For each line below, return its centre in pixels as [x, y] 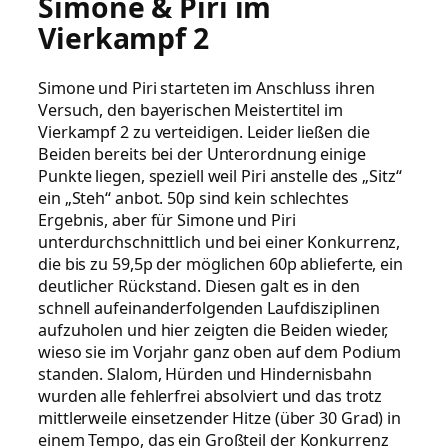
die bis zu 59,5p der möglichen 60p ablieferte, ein [220, 264]
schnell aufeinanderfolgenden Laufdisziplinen [209, 308]
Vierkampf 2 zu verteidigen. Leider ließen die [204, 132]
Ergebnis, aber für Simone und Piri [167, 220]
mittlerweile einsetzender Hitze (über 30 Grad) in [220, 418]
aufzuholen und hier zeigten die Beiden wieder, [213, 330]
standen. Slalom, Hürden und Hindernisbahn [205, 374]
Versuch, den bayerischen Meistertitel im [190, 110]
